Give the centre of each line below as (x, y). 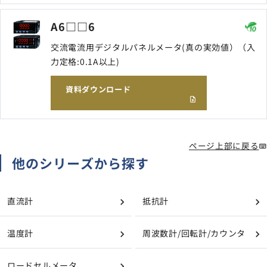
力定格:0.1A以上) (85, 61)
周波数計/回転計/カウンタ (194, 233)
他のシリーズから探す (81, 163)
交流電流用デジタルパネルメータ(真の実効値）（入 (153, 47)
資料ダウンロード (98, 89)
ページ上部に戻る (224, 145)
